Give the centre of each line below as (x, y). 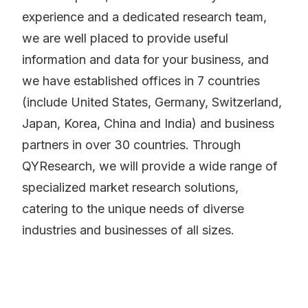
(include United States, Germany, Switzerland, (152, 102)
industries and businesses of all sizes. (128, 230)
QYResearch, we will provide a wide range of (150, 166)
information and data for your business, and (145, 60)
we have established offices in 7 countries (141, 81)
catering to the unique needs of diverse (133, 209)
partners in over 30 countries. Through (131, 145)
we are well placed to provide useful (125, 38)
